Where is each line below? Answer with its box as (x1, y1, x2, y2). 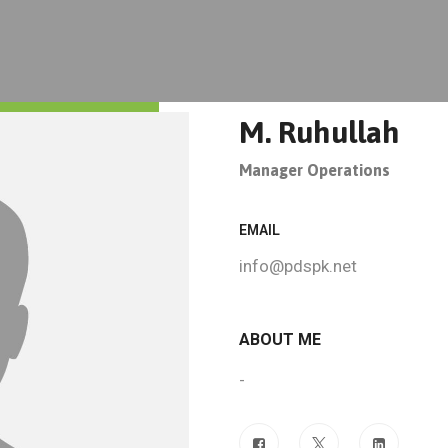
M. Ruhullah (239, 115, 400, 149)
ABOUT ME (239, 330, 321, 349)
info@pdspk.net (239, 256, 357, 276)
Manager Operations (239, 161, 390, 179)
